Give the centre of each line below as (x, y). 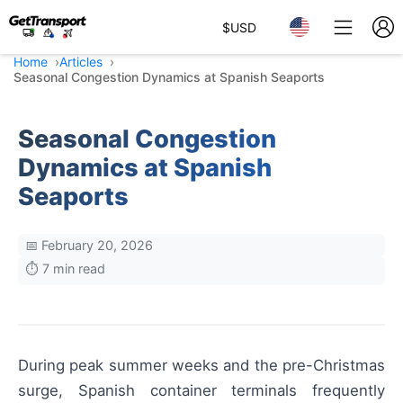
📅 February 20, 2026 (89, 245)
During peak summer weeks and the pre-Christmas (201, 365)
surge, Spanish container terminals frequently (201, 390)
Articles (81, 62)
